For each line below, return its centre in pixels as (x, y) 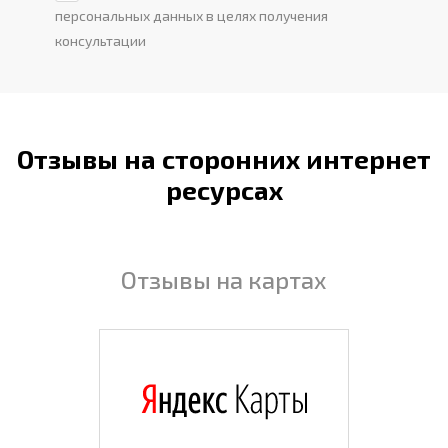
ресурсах (224, 189)
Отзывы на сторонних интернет (224, 158)
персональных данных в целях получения (191, 15)
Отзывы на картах (224, 279)
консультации (100, 40)
